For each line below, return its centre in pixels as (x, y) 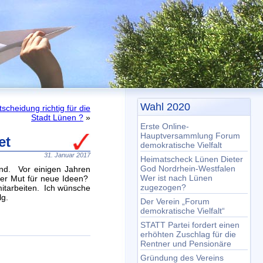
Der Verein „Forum (175, 201)
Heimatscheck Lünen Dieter (192, 159)
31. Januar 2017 (67, 155)
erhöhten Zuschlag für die (188, 234)
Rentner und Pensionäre (186, 244)
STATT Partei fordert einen (190, 225)
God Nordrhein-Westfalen (188, 168)
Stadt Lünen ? (57, 117)
